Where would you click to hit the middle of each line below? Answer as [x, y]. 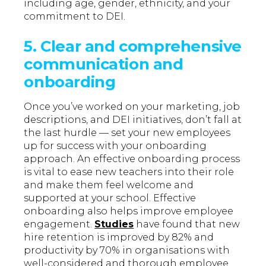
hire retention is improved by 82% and [119, 237]
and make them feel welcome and [109, 185]
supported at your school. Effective [110, 198]
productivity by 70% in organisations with [127, 251]
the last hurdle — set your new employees [127, 133]
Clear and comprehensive [141, 46]
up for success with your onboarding [115, 146]
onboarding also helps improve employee [129, 211]
